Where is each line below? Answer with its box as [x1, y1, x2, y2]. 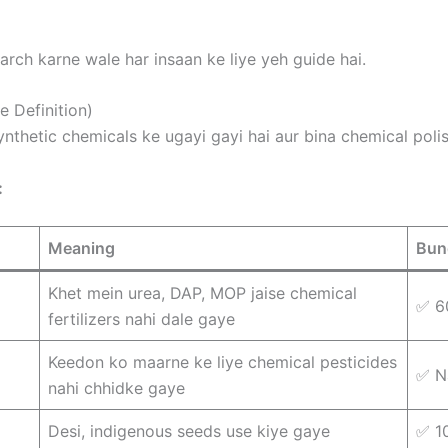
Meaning [48, 238, 115, 259]
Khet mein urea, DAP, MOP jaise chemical [48, 283, 357, 304]
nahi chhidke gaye [48, 378, 185, 399]
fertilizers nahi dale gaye [48, 309, 235, 330]
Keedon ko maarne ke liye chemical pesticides [48, 352, 397, 373]
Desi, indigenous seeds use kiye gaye [48, 421, 330, 442]
